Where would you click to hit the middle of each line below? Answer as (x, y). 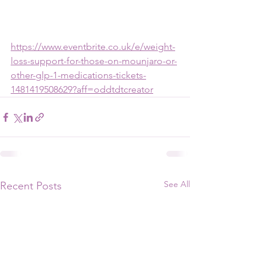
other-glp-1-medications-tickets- (78, 75)
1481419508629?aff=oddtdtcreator (82, 89)
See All (177, 184)
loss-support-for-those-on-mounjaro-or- (94, 61)
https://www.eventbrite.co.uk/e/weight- (93, 47)
